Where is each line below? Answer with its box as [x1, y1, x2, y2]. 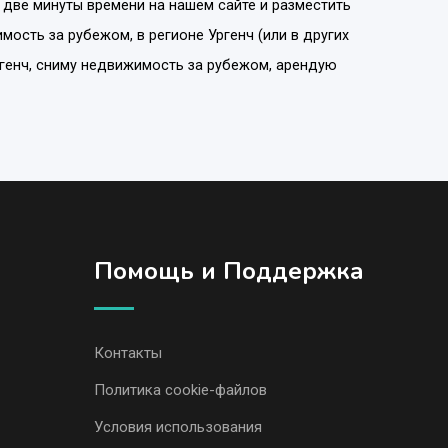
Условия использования [93, 417, 262, 436]
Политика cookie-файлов [93, 380, 267, 399]
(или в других [254, 26, 349, 44]
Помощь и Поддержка [93, 254, 364, 287]
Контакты [93, 343, 162, 362]
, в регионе [130, 26, 208, 44]
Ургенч [208, 26, 254, 44]
